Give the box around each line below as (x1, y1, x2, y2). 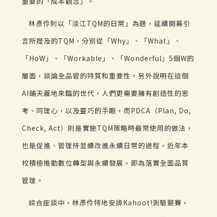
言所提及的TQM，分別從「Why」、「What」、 (22, 36, 181, 46)
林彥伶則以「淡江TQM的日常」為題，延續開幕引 (29, 18, 190, 29)
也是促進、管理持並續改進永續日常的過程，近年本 (22, 140, 189, 151)
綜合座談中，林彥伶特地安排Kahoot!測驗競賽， (29, 198, 189, 208)
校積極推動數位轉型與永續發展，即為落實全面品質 (22, 158, 189, 168)
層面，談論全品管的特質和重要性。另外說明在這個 (22, 71, 189, 81)
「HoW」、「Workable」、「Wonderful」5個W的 (22, 53, 194, 63)
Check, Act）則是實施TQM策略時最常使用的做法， (22, 123, 193, 133)
